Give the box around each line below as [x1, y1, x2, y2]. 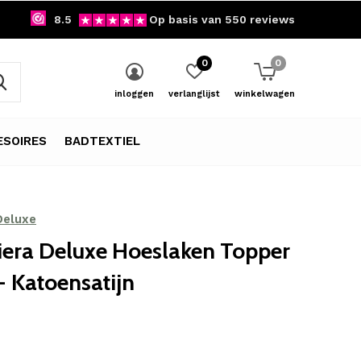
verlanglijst [168, 89, 220, 99]
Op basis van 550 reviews [149, 13, 295, 26]
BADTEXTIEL [64, 133, 140, 148]
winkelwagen [234, 89, 295, 99]
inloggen [114, 89, 154, 99]
